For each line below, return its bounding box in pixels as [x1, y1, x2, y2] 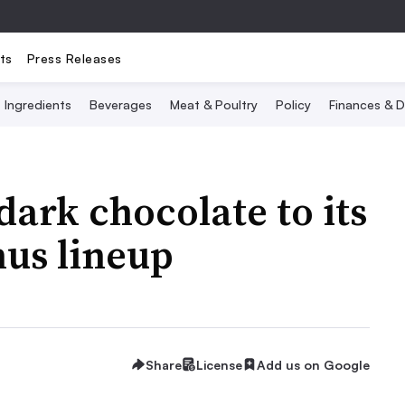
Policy [276, 97, 311, 112]
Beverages [89, 97, 152, 112]
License [196, 356, 242, 372]
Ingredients [5, 97, 71, 112]
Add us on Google [257, 356, 370, 372]
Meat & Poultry [170, 97, 258, 112]
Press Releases [26, 50, 122, 66]
